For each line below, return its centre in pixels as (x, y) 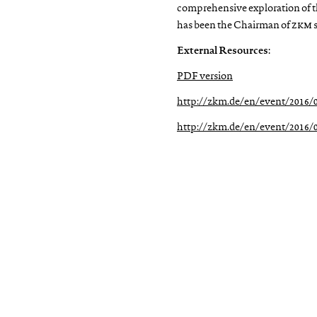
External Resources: (224, 51)
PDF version (205, 77)
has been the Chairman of (234, 26)
